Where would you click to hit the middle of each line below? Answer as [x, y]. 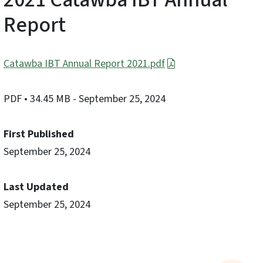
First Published [39, 134]
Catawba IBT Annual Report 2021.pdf [84, 64]
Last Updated [36, 187]
